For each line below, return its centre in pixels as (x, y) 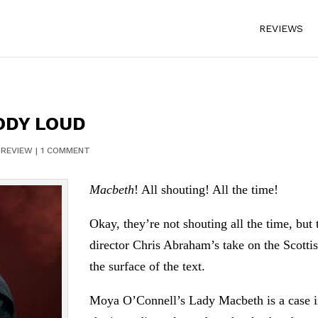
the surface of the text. (148, 266)
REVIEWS (281, 28)
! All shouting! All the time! (207, 189)
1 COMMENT (65, 151)
